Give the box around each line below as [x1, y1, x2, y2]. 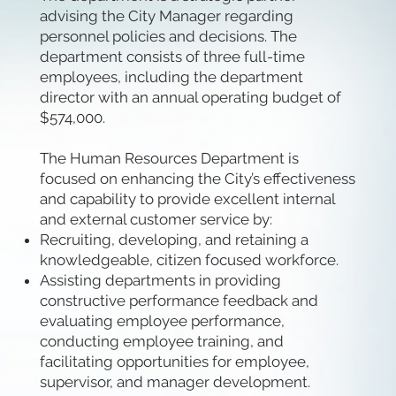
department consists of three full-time [39, 48, 305, 66]
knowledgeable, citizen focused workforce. [39, 251, 339, 270]
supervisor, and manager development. [39, 373, 310, 392]
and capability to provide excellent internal [39, 190, 335, 209]
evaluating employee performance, [39, 312, 285, 331]
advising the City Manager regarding [39, 7, 293, 26]
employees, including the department [39, 68, 303, 87]
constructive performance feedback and [39, 292, 318, 310]
